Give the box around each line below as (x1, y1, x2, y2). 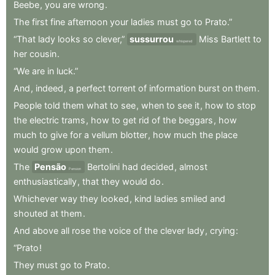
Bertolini (87, 161, 120, 172)
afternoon (68, 16, 107, 27)
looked (101, 193, 129, 204)
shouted (14, 207, 48, 219)
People (14, 99, 42, 110)
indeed (36, 82, 63, 93)
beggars (179, 114, 213, 125)
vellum (91, 129, 118, 140)
